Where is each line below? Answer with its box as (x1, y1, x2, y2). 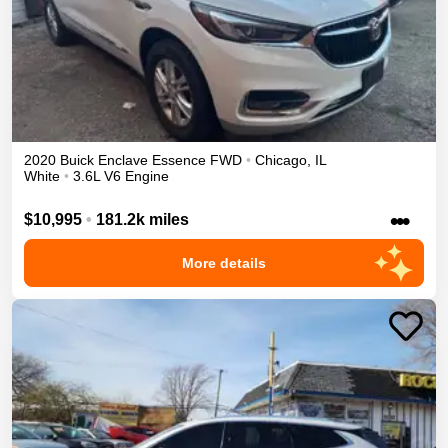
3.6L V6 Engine (73, 168, 169, 185)
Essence (152, 152, 206, 169)
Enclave (98, 152, 148, 169)
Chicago (255, 152, 307, 169)
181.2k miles (96, 210, 189, 228)
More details (182, 254, 266, 271)
